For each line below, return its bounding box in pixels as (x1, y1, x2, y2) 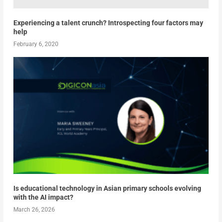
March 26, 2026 (13, 206, 55, 213)
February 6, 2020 (13, 40, 58, 48)
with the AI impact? (13, 193, 73, 201)
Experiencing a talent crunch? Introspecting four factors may (13, 18, 203, 27)
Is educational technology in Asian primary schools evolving (13, 184, 201, 192)
